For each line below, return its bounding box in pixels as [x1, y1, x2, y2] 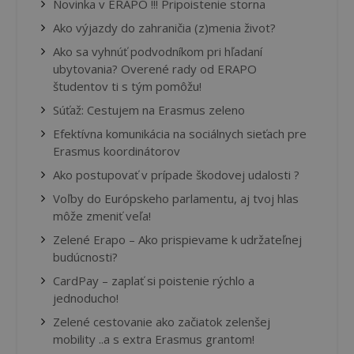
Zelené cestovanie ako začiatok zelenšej [53, 314, 270, 330]
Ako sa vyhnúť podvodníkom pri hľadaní [53, 43, 262, 59]
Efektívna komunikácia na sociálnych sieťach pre [53, 126, 307, 141]
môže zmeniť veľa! [53, 208, 151, 224]
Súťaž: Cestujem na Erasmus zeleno [53, 102, 245, 118]
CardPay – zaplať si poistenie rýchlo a [53, 273, 254, 288]
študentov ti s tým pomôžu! [53, 78, 201, 94]
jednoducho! [53, 290, 119, 306]
